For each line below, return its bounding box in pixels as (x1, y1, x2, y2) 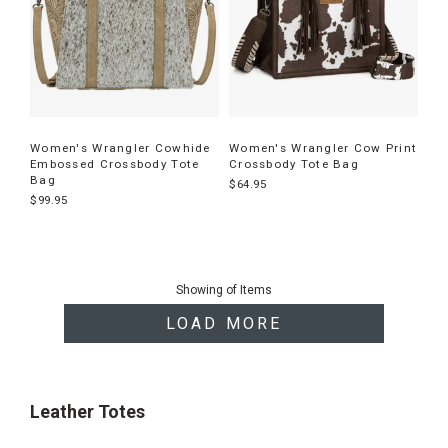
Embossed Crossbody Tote (30, 157, 200, 171)
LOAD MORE (165, 314, 283, 333)
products (29, 288, 78, 302)
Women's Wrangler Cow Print (229, 141, 418, 155)
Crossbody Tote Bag (229, 157, 360, 171)
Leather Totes (30, 401, 145, 422)
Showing (176, 283, 226, 297)
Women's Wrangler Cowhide (30, 141, 211, 155)
